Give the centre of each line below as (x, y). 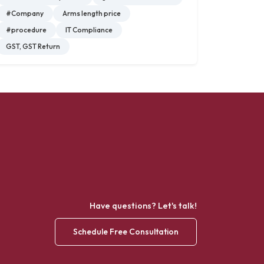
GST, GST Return (33, 46)
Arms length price (92, 13)
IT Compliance (89, 30)
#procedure (26, 30)
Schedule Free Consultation (126, 232)
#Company (25, 13)
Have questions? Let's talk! (143, 206)
